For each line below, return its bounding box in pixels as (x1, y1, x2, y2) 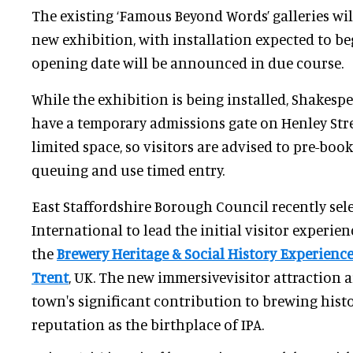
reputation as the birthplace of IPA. (32, 315, 264, 334)
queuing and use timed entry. (32, 161, 225, 180)
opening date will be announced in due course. (32, 54, 344, 72)
